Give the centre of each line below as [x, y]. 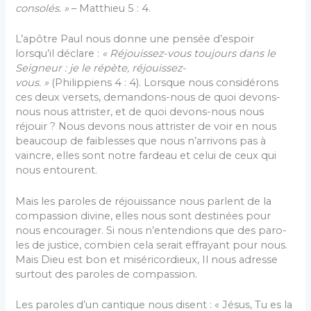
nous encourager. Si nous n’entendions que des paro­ [151, 230]
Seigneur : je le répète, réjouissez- [101, 68]
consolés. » [42, 9]
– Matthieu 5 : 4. [110, 9]
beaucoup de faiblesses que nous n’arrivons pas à [141, 141]
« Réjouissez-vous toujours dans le [189, 54]
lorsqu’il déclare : [59, 54]
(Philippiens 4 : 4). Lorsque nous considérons [164, 83]
